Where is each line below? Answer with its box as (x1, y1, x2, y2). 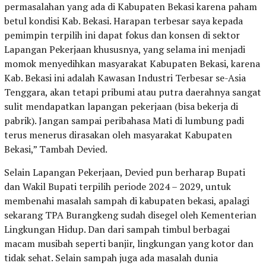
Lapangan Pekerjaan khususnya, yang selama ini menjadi (4, 43, 245, 56)
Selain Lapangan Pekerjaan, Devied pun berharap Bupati (4, 166, 245, 179)
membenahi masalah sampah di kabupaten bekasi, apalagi (4, 194, 249, 208)
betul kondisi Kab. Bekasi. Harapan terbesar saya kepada (4, 14, 243, 28)
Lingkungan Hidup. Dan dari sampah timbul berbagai (4, 223, 230, 236)
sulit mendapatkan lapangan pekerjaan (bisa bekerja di (4, 100, 238, 113)
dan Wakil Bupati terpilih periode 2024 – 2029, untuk (4, 180, 231, 194)
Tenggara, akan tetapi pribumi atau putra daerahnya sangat (4, 85, 261, 99)
